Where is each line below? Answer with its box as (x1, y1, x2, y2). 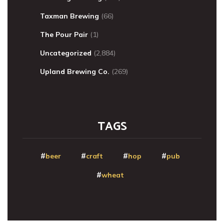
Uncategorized (40, 48, 91, 57)
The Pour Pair (40, 29, 88, 39)
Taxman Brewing (40, 11, 99, 20)
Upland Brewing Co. (40, 66, 109, 76)
